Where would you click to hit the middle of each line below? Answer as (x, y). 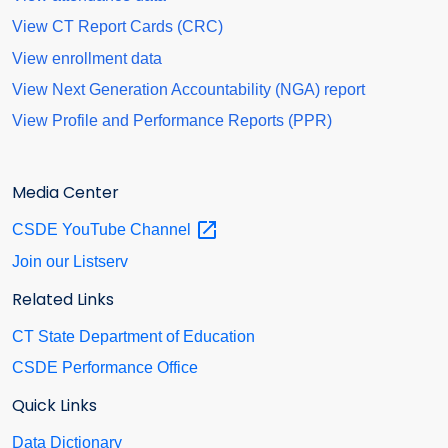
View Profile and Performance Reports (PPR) (172, 120)
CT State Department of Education (133, 336)
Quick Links (54, 406)
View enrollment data (87, 58)
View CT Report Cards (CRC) (117, 27)
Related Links (63, 299)
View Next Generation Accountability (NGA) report (188, 89)
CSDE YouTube (71, 229)
